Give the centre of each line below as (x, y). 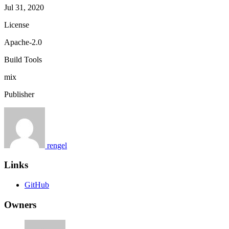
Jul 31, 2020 (24, 7)
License (17, 25)
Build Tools (23, 59)
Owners (20, 204)
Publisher (19, 94)
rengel (57, 145)
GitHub (37, 185)
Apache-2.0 (23, 42)
